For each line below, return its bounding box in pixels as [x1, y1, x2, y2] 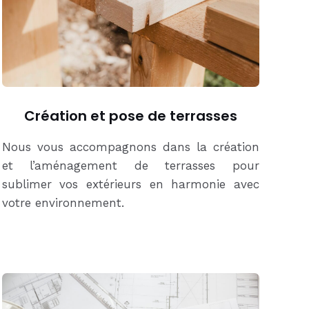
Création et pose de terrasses [23, 106, 237, 126]
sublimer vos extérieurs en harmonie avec [1, 177, 259, 191]
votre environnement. [1, 195, 128, 210]
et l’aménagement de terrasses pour [1, 158, 259, 172]
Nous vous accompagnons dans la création [1, 139, 259, 154]
